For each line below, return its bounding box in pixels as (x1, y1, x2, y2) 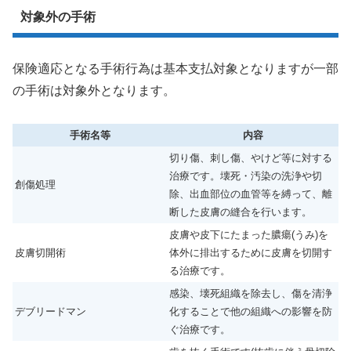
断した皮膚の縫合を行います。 (169, 206, 312, 219)
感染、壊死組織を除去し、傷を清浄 (169, 288, 332, 300)
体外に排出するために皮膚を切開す (169, 247, 332, 259)
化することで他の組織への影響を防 (169, 306, 332, 318)
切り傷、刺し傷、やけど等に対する (169, 152, 332, 165)
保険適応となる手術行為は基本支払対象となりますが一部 (13, 61, 338, 75)
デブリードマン (15, 306, 86, 318)
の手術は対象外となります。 (13, 83, 175, 97)
